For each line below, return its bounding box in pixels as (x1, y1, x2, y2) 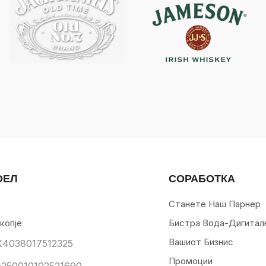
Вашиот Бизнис (169, 236, 234, 248)
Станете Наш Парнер (169, 198, 261, 210)
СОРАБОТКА (169, 172, 236, 185)
